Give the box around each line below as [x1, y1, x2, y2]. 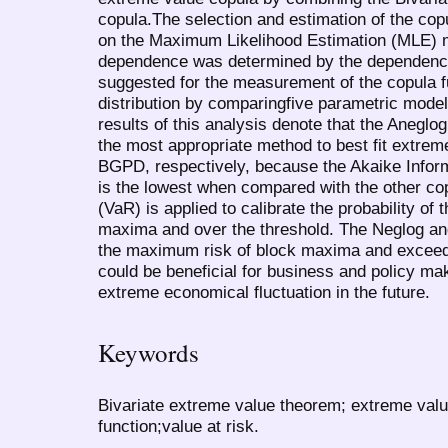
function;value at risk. [98, 415, 259, 436]
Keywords [98, 336, 199, 370]
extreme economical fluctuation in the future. [98, 281, 430, 302]
